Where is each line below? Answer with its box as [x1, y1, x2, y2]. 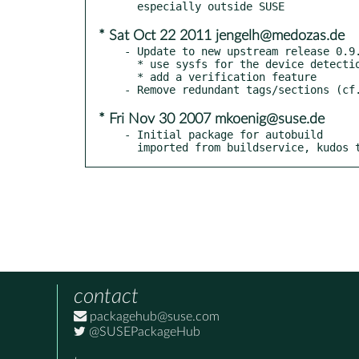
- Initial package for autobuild [124, 127, 323, 141]
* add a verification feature [124, 70, 137, 83]
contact [74, 285, 139, 307]
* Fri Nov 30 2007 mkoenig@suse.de [99, 111, 325, 127]
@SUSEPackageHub [86, 325, 200, 338]
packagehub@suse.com [87, 309, 220, 323]
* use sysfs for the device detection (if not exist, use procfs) [124, 57, 137, 71]
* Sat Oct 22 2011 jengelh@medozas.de [99, 28, 345, 43]
